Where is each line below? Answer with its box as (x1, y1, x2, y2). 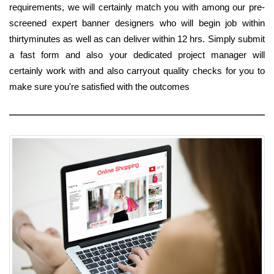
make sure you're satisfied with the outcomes (9, 81, 190, 92)
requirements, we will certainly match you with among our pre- (9, 1, 265, 12)
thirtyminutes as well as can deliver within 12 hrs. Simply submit (9, 33, 265, 44)
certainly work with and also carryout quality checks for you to (9, 65, 265, 76)
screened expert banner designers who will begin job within (9, 17, 265, 28)
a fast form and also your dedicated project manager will (9, 49, 265, 60)
